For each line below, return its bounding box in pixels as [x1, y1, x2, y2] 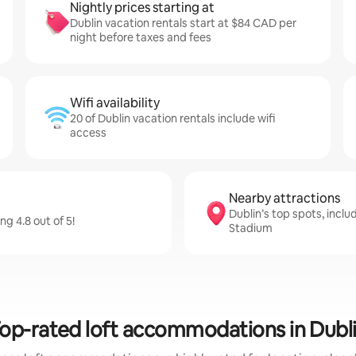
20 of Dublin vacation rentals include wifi [70, 111, 275, 126]
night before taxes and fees [70, 30, 211, 44]
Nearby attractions [229, 190, 340, 207]
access [70, 126, 106, 140]
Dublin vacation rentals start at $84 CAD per [70, 16, 296, 30]
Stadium [229, 221, 273, 235]
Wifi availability [70, 95, 160, 111]
